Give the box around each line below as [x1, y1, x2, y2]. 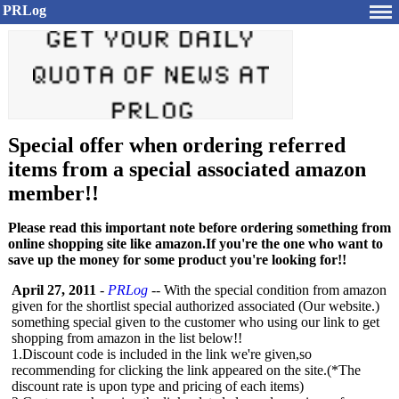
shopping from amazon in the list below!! [12, 330, 242, 346]
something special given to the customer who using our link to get [12, 314, 379, 330]
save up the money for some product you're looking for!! [8, 252, 346, 267]
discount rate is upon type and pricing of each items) [12, 379, 304, 394]
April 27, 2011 [12, 282, 96, 297]
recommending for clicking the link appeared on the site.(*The [12, 362, 361, 378]
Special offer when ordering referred [8, 134, 346, 157]
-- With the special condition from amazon [148, 282, 387, 297]
